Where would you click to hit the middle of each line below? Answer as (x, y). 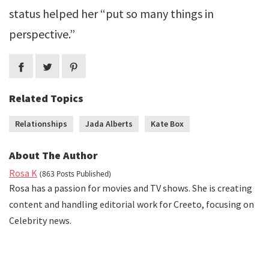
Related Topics (46, 98)
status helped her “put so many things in (111, 14)
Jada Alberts (109, 124)
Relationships (41, 124)
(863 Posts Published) (75, 174)
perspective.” (42, 34)
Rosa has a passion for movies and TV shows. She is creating (131, 188)
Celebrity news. (40, 220)
